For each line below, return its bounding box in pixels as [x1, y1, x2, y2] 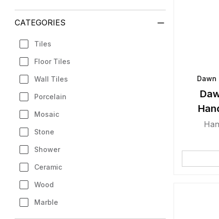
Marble [34, 198, 58, 206]
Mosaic [34, 110, 59, 118]
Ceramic [34, 163, 62, 171]
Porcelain [34, 92, 66, 101]
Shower [34, 145, 60, 153]
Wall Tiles [34, 75, 68, 83]
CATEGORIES [15, 18, 66, 27]
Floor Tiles [34, 57, 70, 66]
